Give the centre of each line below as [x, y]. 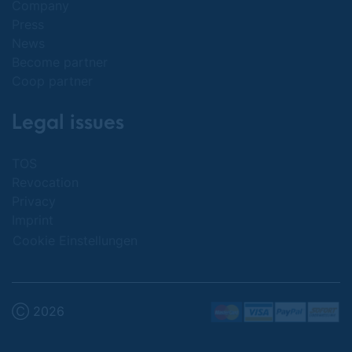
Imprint [33, 220]
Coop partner [52, 81]
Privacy [34, 201]
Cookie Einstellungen [75, 240]
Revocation [45, 182]
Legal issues [68, 123]
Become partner [60, 62]
